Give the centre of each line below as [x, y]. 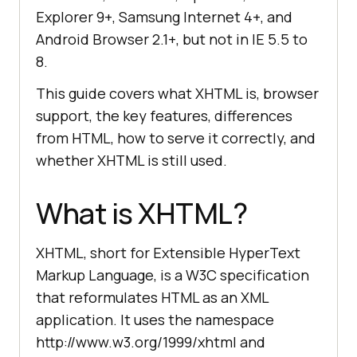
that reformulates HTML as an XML [152, 298]
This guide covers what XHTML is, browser [177, 94]
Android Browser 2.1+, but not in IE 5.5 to [172, 39]
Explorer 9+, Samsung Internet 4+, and [164, 17]
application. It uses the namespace [155, 320]
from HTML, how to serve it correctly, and [176, 138]
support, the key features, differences [164, 116]
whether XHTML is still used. [131, 161]
